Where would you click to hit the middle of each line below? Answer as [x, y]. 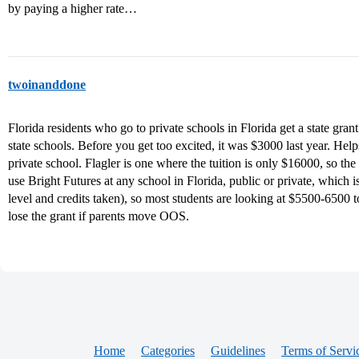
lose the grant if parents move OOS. [99, 216]
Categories [168, 351]
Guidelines [238, 351]
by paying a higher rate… [73, 8]
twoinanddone [47, 85]
